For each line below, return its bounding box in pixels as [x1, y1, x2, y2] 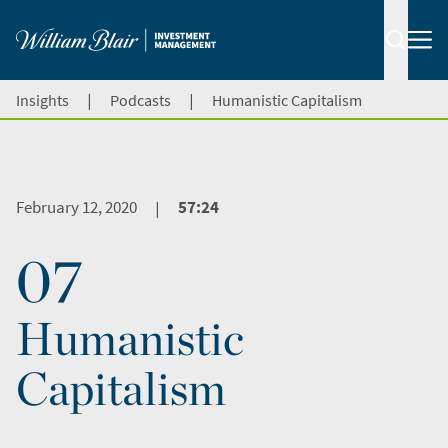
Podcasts [110, 90, 171, 110]
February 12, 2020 [16, 196, 137, 218]
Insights [16, 90, 69, 110]
